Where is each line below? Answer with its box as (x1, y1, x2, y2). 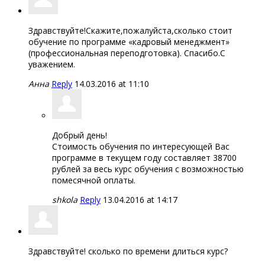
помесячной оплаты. (52, 174, 135, 186)
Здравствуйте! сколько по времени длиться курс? (28, 245, 228, 257)
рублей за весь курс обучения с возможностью (52, 163, 244, 174)
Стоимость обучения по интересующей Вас (52, 140, 230, 152)
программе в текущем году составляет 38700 (52, 151, 237, 163)
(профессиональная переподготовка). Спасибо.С (28, 47, 225, 59)
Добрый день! (52, 129, 107, 141)
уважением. (28, 58, 75, 70)
